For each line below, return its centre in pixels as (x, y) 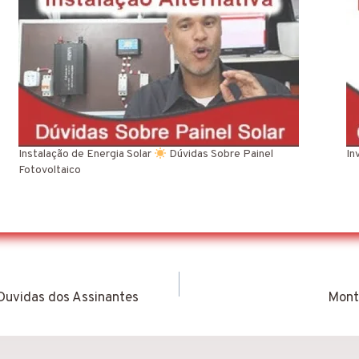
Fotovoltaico (50, 171)
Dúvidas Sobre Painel (220, 155)
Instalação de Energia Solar (87, 155)
